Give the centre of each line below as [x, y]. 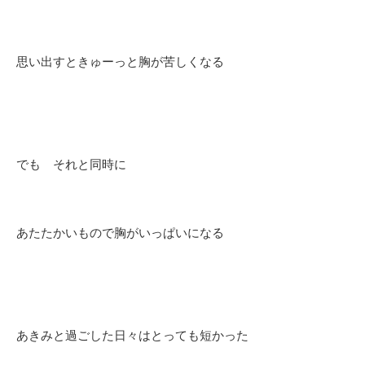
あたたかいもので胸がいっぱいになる [120, 233]
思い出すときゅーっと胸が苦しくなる [120, 62]
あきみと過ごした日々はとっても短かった [132, 336]
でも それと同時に [71, 165]
